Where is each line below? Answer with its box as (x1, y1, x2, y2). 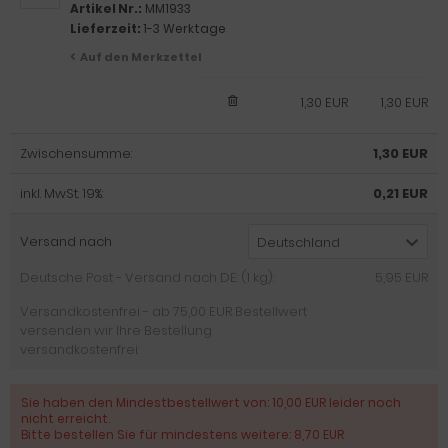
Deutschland (257, 233, 340, 252)
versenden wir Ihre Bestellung (20, 321, 212, 340)
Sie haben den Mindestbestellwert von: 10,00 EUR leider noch (21, 394, 401, 411)
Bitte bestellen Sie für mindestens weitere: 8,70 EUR (21, 426, 344, 443)
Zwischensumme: (20, 144, 132, 163)
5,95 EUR (374, 268, 428, 287)
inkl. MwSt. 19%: (20, 184, 103, 203)
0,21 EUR (373, 184, 428, 203)
